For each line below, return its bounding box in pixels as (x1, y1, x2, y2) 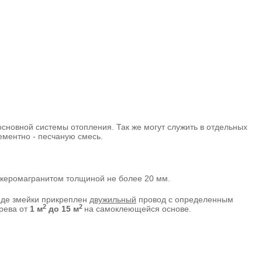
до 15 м (49, 204, 79, 213)
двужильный (89, 194, 136, 204)
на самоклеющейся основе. (84, 204, 191, 213)
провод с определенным (136, 194, 233, 204)
